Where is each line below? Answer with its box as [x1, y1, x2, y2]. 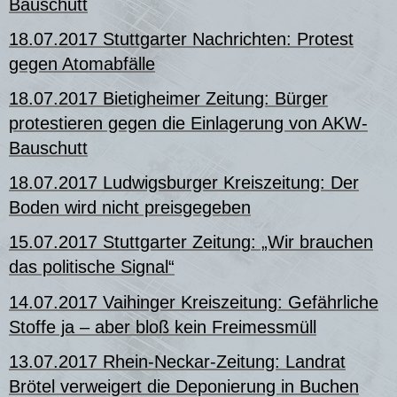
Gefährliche [288, 292, 378, 312]
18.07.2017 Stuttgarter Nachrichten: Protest [9, 28, 354, 49]
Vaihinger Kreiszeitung [103, 292, 277, 312]
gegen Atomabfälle [9, 53, 155, 74]
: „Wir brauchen [251, 232, 373, 253]
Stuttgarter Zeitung [103, 232, 251, 253]
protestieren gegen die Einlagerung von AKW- [9, 113, 368, 133]
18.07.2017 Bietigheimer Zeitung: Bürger [9, 88, 328, 108]
